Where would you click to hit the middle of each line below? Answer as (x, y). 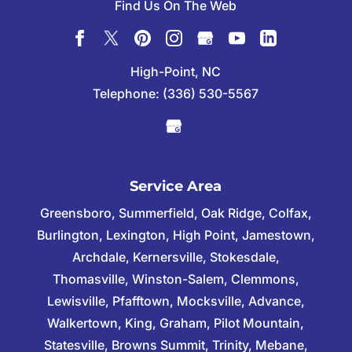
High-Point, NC (176, 72)
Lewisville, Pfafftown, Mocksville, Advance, (176, 301)
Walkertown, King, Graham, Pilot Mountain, (176, 323)
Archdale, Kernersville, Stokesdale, (176, 257)
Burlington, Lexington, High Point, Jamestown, (176, 235)
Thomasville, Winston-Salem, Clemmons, (176, 279)
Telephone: (128, 94)
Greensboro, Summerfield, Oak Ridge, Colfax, (176, 213)
